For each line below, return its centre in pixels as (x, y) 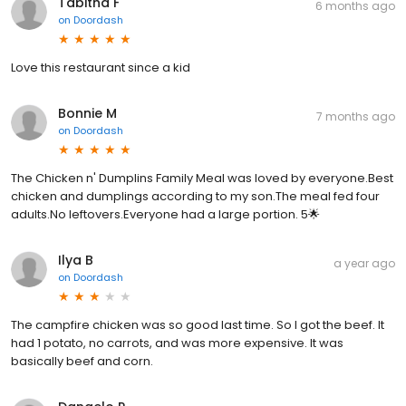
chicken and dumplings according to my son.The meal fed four (195, 196)
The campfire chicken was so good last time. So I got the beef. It (198, 324)
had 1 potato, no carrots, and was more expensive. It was (177, 343)
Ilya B (76, 260)
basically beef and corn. (82, 361)
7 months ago (356, 116)
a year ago (364, 263)
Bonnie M (87, 113)
